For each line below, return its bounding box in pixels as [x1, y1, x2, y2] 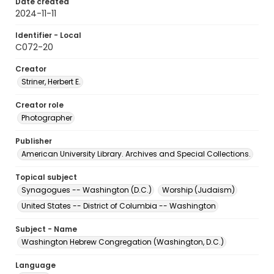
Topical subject [15, 172, 77, 182]
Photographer [21, 113, 72, 123]
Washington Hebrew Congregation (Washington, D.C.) [21, 237, 224, 247]
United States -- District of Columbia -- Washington [21, 201, 216, 211]
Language [15, 260, 56, 270]
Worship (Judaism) [162, 185, 235, 195]
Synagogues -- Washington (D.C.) [21, 185, 152, 195]
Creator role [15, 100, 64, 110]
